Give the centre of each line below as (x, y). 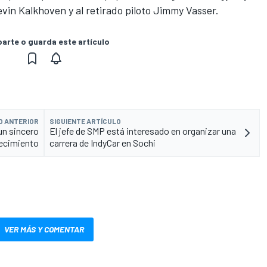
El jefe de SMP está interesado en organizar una (143, 131)
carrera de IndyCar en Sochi (103, 143)
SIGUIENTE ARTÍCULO (85, 121)
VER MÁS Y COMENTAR (44, 229)
